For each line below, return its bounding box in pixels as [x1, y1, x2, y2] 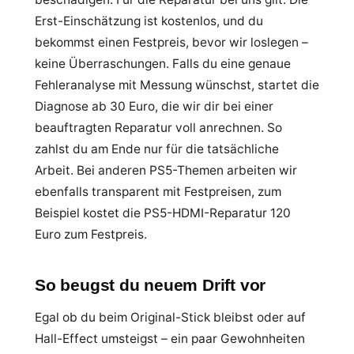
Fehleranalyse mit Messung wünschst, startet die [35, 77, 319, 92]
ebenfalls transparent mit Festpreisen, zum [35, 184, 281, 199]
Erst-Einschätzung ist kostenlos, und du [35, 13, 263, 28]
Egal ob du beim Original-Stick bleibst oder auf [35, 310, 306, 325]
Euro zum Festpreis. [35, 227, 147, 242]
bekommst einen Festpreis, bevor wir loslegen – [35, 35, 308, 50]
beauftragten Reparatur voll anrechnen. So [35, 120, 282, 135]
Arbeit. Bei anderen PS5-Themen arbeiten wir [35, 163, 297, 178]
